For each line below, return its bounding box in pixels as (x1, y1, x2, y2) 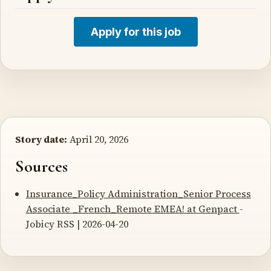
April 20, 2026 (67, 132, 128, 146)
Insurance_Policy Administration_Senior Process (25, 186, 251, 200)
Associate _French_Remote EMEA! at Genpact (25, 201, 240, 215)
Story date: (15, 132, 67, 146)
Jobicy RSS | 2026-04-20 (25, 217, 128, 230)
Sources (15, 155, 68, 177)
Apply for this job (90, 25, 181, 38)
